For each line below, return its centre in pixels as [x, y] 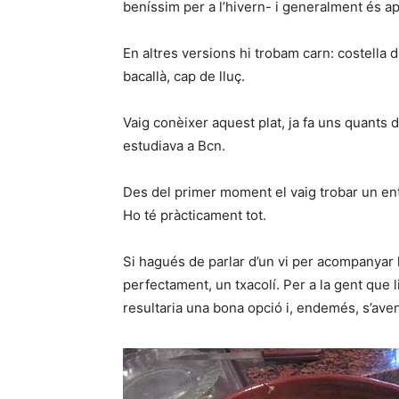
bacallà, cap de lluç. [184, 77]
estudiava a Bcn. [174, 146]
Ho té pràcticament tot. [195, 216]
